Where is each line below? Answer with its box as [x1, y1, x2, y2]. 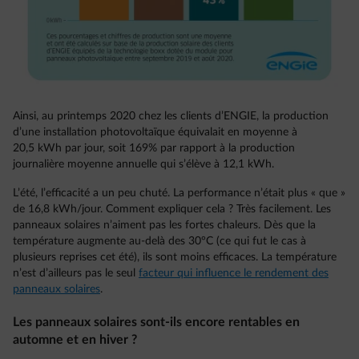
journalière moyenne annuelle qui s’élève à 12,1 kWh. [13, 159, 274, 170]
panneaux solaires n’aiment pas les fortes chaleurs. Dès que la [13, 220, 316, 231]
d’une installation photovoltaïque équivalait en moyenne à [13, 127, 297, 138]
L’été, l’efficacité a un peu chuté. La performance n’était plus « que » [13, 188, 345, 199]
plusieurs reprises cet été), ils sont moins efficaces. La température [13, 252, 337, 263]
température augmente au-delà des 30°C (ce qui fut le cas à [13, 236, 306, 247]
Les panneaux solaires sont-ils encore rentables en [13, 316, 300, 329]
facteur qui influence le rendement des [139, 268, 329, 279]
